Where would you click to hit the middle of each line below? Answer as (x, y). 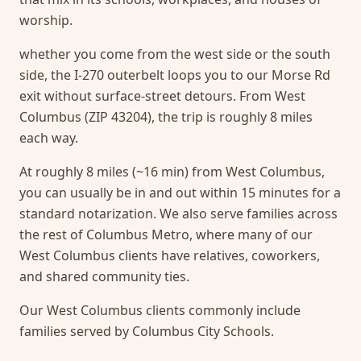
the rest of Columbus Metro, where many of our (166, 234)
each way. (49, 138)
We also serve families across (249, 214)
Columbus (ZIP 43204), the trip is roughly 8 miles (166, 117)
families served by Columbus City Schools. (147, 331)
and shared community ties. (104, 276)
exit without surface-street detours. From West (162, 96)
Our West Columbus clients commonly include (160, 310)
